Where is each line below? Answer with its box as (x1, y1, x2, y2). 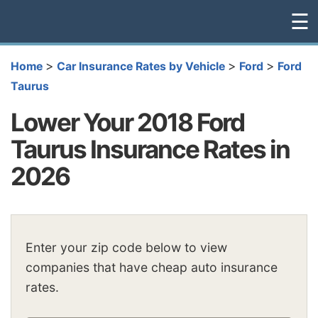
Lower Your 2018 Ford (11, 106, 244, 137)
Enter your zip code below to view (26, 240, 227, 256)
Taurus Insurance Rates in (11, 133, 290, 164)
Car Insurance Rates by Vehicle (57, 60, 225, 73)
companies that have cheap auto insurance (26, 260, 278, 275)
